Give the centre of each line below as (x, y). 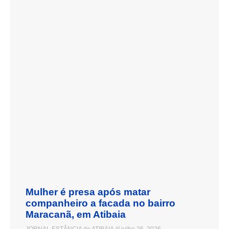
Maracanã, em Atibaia (76, 215)
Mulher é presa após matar (88, 192)
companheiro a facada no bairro (100, 203)
